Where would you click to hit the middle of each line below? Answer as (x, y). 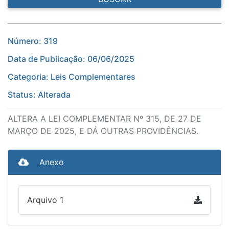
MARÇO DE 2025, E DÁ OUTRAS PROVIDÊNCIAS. (103, 131)
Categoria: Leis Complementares (72, 77)
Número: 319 (33, 41)
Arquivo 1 (45, 200)
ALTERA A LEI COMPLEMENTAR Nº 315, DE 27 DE (105, 119)
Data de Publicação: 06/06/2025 (71, 59)
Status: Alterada (39, 95)
